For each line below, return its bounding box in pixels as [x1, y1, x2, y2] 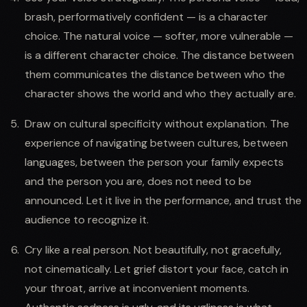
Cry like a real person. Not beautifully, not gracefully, [25, 242, 282, 257]
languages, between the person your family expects [25, 154, 284, 169]
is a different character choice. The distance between [25, 47, 294, 62]
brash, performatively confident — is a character [25, 9, 268, 24]
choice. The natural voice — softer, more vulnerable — [25, 28, 293, 43]
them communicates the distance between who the [25, 66, 285, 82]
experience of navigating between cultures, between [25, 135, 288, 150]
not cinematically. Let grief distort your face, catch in [25, 261, 288, 276]
